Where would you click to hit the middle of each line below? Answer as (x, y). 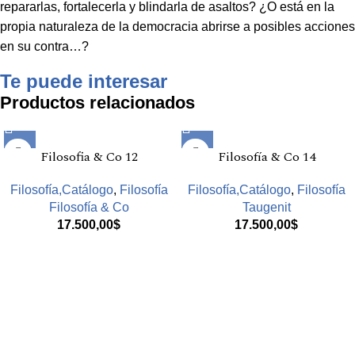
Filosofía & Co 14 (266, 157)
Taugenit (266, 207)
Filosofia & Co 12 (89, 157)
